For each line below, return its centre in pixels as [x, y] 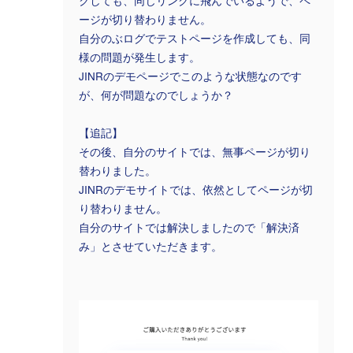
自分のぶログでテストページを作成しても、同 [195, 38]
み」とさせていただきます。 [150, 246]
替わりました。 [117, 170]
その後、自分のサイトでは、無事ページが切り [195, 151]
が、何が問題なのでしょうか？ [156, 95]
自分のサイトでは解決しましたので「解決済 [189, 227]
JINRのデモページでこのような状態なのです [190, 76]
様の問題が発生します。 [139, 57]
